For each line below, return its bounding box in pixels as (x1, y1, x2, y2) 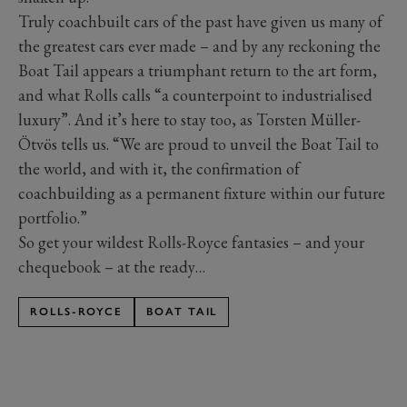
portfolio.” (18, 207, 87, 229)
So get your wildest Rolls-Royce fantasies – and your (18, 232, 364, 253)
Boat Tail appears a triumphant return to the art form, (18, 60, 377, 82)
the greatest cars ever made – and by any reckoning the (18, 35, 381, 57)
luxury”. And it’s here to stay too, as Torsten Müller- (18, 109, 361, 131)
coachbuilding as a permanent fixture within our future (18, 183, 385, 204)
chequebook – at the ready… (18, 256, 205, 278)
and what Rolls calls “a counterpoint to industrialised (18, 84, 372, 106)
